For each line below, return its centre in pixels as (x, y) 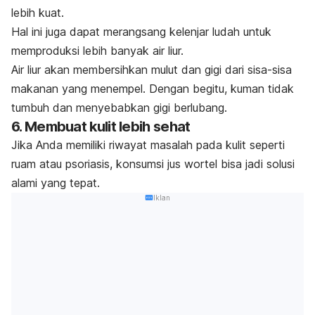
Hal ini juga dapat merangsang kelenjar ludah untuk (141, 31)
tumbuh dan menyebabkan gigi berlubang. (119, 107)
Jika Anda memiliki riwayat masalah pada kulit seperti (148, 144)
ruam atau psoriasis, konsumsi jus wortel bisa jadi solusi (153, 163)
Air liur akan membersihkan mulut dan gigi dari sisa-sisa (152, 69)
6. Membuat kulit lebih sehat (101, 126)
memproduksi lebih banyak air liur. (97, 50)
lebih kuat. (38, 12)
